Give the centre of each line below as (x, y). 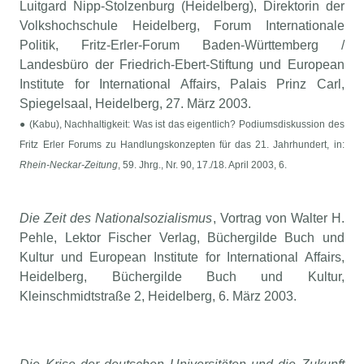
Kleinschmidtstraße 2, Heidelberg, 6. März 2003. (158, 297)
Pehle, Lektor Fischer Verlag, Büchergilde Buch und (182, 238)
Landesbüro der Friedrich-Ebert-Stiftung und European (182, 65)
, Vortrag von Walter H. (278, 219)
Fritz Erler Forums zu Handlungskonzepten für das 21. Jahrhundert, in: (182, 145)
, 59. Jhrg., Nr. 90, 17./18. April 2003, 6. (203, 165)
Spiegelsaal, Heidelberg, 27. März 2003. (136, 104)
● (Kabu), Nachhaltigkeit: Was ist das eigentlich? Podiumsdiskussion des (182, 125)
